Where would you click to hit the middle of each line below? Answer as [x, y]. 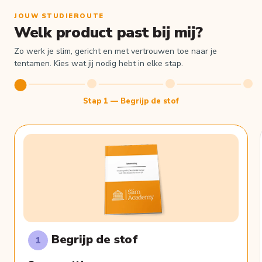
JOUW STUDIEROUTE [59, 16]
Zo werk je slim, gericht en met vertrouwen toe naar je [116, 51]
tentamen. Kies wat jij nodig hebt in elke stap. [99, 64]
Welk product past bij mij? [108, 33]
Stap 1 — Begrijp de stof [131, 101]
